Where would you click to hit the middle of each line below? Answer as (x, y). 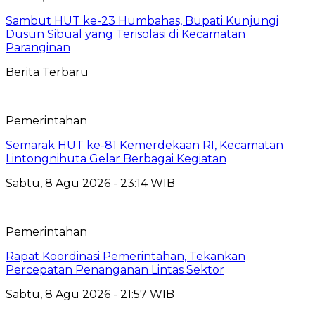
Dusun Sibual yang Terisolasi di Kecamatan (126, 34)
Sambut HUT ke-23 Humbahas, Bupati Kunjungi (142, 20)
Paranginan (38, 47)
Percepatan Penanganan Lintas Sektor (115, 269)
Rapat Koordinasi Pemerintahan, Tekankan (126, 256)
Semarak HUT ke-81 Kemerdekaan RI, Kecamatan (144, 145)
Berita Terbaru (47, 72)
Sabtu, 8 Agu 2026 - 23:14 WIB (90, 183)
